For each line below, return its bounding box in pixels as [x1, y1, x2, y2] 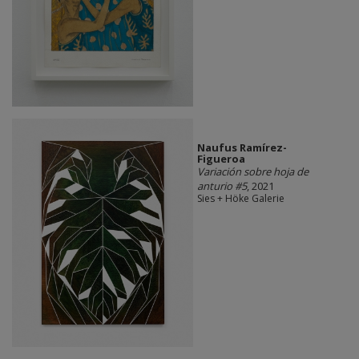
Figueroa [196, 151, 245, 167]
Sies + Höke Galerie [196, 192, 284, 206]
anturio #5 [196, 179, 247, 194]
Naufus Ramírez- [196, 140, 287, 155]
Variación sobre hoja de [196, 164, 309, 179]
